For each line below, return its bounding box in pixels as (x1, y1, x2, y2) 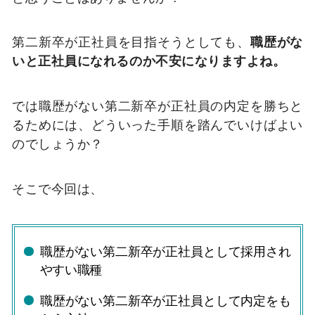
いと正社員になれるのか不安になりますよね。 (12, 53, 286, 69)
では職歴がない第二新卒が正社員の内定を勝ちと (12, 98, 303, 114)
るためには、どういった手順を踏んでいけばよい (12, 117, 303, 133)
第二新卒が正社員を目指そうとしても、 (12, 34, 250, 50)
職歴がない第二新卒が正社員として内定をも (39, 292, 291, 308)
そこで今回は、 (12, 180, 103, 196)
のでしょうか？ (12, 136, 103, 152)
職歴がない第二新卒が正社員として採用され (39, 244, 291, 259)
